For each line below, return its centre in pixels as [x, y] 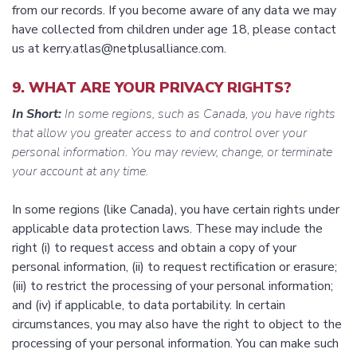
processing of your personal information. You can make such [175, 344]
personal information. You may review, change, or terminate [172, 153]
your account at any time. [80, 172]
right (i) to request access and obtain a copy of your [154, 248]
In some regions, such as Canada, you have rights [198, 114]
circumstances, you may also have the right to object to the [177, 325]
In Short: [37, 114]
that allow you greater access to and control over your [159, 133]
